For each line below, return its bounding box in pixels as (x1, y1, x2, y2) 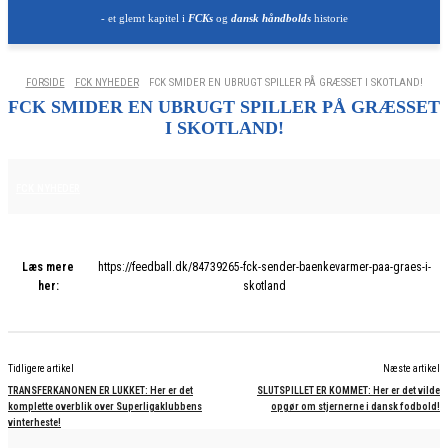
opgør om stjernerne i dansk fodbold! (270, 401, 440, 412)
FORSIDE (25, 76, 65, 89)
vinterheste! (8, 417, 61, 428)
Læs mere (22, 260, 75, 274)
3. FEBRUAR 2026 (103, 179, 180, 193)
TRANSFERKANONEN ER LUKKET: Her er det (8, 385, 193, 396)
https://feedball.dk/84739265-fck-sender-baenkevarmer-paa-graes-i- (97, 260, 431, 274)
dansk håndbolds (230, 12, 311, 24)
